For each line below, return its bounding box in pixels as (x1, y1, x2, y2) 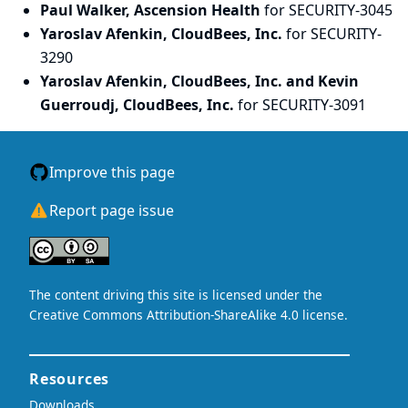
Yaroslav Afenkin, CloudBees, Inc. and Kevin (40, 71, 359, 91)
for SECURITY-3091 (238, 95, 366, 115)
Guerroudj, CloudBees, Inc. (40, 95, 238, 115)
